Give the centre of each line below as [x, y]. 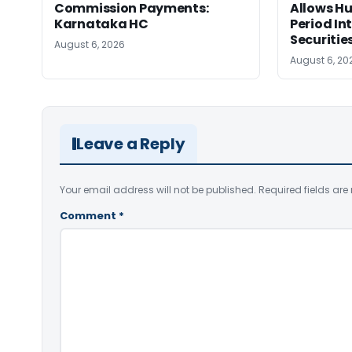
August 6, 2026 [90, 44]
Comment [89, 215]
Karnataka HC [101, 24]
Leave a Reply [131, 143]
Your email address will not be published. [158, 189]
